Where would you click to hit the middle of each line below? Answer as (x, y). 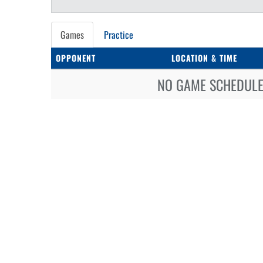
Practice (119, 35)
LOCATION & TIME (204, 58)
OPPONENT (76, 58)
